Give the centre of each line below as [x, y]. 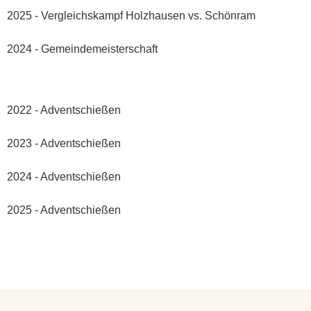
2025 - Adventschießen [64, 210]
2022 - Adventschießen [64, 110]
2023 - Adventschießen [64, 143]
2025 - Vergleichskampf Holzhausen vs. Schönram [131, 15]
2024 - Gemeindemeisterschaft [82, 49]
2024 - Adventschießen [64, 176]
